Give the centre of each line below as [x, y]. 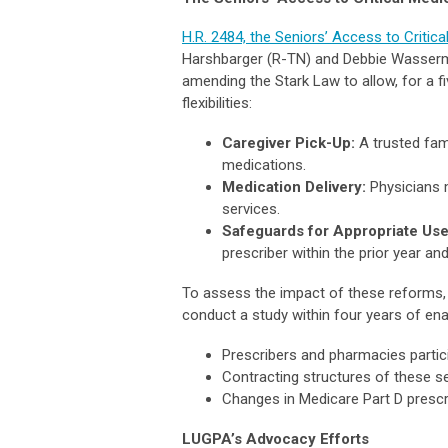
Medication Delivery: [294, 186]
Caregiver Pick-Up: [288, 142]
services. [251, 208]
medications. [264, 164]
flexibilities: [217, 102]
